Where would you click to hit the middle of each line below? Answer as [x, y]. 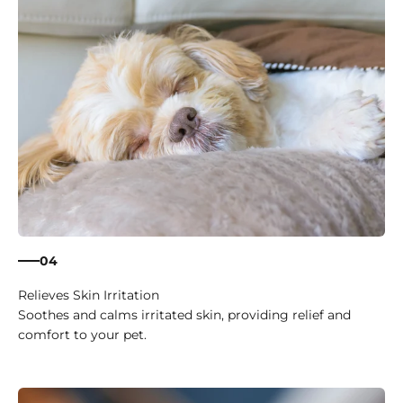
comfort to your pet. [82, 335]
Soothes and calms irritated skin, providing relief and [184, 315]
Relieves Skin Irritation [89, 296]
